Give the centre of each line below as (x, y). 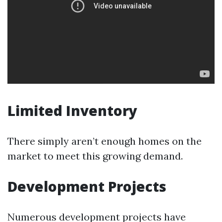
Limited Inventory (72, 111)
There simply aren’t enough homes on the (105, 141)
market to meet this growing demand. (95, 156)
